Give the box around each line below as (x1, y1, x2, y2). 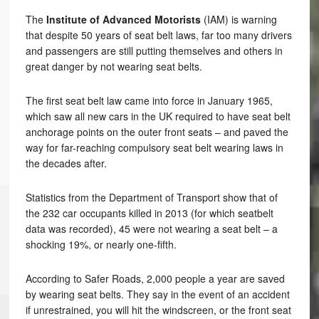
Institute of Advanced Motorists (46, 12, 201, 26)
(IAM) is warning (200, 12, 277, 26)
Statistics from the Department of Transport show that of (25, 190, 278, 204)
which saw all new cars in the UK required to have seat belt (25, 109, 291, 123)
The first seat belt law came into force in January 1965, (25, 93, 273, 108)
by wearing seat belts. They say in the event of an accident (25, 287, 290, 301)
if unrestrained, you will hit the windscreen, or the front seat (25, 303, 291, 317)
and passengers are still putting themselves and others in (25, 43, 283, 58)
